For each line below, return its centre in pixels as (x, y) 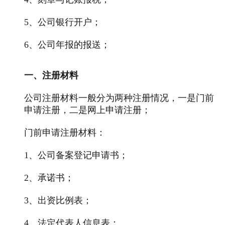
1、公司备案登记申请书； (76, 155)
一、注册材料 (51, 75)
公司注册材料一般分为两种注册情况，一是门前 (119, 98)
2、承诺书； (49, 178)
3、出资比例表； (58, 200)
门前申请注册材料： (65, 132)
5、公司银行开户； (63, 22)
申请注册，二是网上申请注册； (87, 110)
